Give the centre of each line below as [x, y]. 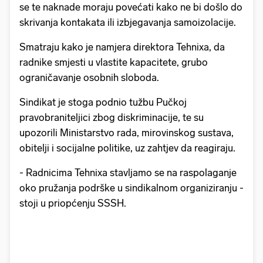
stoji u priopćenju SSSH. [73, 203]
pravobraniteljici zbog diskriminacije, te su [112, 118]
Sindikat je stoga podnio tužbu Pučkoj [103, 102]
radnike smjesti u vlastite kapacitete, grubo [114, 63]
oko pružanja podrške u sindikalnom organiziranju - [131, 188]
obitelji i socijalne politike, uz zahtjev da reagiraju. [127, 148]
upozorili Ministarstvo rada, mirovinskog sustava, [127, 133]
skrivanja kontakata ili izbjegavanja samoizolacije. [128, 23]
